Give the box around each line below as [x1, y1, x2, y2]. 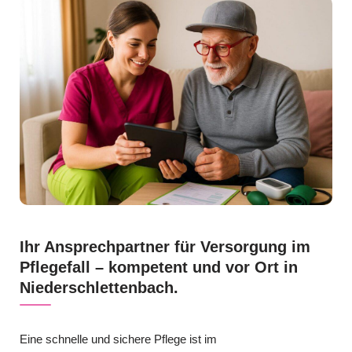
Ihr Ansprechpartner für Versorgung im [20, 237, 310, 255]
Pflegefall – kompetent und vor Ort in [20, 258, 298, 276]
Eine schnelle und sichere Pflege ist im [20, 332, 217, 346]
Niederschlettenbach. [20, 278, 178, 296]
